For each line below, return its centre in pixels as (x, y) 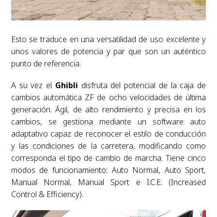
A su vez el (33, 85)
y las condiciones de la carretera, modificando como (108, 146)
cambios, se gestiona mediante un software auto (108, 121)
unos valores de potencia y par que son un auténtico (108, 51)
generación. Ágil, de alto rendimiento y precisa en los (108, 109)
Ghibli (66, 85)
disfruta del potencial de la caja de (142, 85)
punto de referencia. (46, 63)
